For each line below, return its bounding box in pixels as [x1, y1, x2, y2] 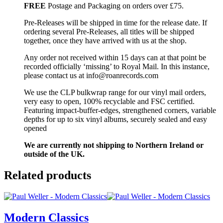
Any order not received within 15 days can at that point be [24, 53, 206, 62]
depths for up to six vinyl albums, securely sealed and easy [24, 114, 207, 123]
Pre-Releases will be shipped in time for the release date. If [24, 18, 207, 27]
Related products [4, 168, 91, 182]
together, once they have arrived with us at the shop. [24, 36, 187, 45]
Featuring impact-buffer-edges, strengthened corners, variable [24, 106, 216, 114]
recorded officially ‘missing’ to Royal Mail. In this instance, [24, 62, 210, 71]
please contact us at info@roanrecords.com [24, 71, 158, 80]
